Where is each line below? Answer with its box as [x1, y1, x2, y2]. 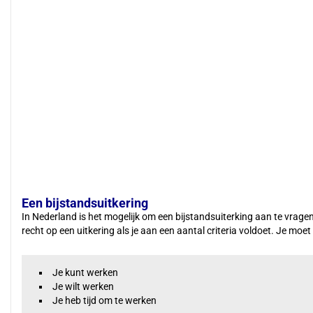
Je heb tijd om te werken [52, 295, 156, 306]
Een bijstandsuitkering [22, 196, 148, 210]
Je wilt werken [52, 281, 114, 292]
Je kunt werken [52, 267, 118, 278]
